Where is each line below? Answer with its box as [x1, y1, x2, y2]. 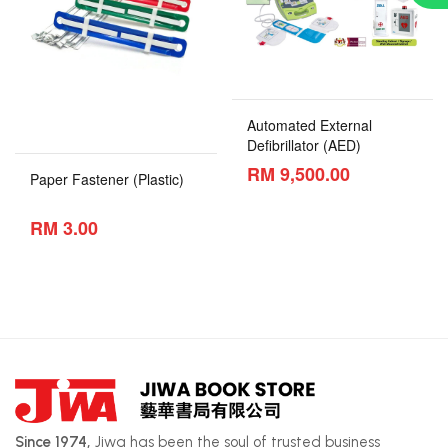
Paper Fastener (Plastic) [30, 169, 184, 190]
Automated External [246, 115, 372, 136]
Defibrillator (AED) [246, 135, 361, 156]
